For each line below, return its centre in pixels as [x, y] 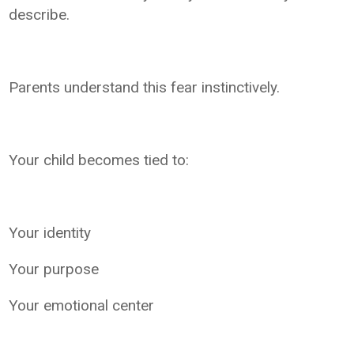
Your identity [50, 232]
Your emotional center [82, 305]
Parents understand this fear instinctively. [145, 87]
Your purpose [54, 269]
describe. [40, 14]
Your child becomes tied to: [99, 160]
